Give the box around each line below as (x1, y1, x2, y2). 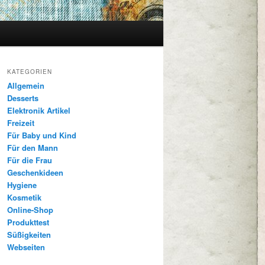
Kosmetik (7, 192, 41, 203)
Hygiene (7, 179, 37, 191)
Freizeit (7, 117, 34, 129)
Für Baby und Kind (7, 130, 76, 141)
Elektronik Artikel (7, 105, 70, 117)
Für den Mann (7, 142, 58, 154)
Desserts (7, 92, 38, 104)
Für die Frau (7, 154, 52, 166)
